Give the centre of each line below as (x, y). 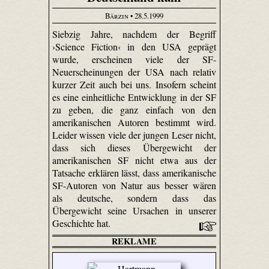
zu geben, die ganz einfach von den (134, 109)
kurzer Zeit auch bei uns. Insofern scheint (134, 84)
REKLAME (134, 241)
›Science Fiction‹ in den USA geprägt (134, 46)
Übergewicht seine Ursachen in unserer (134, 210)
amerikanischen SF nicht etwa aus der (134, 160)
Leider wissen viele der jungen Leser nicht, (134, 134)
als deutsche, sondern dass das (134, 198)
